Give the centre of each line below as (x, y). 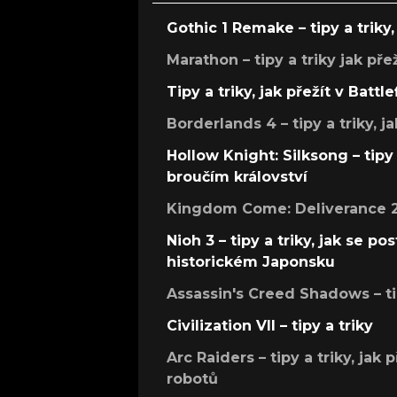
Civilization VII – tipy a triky (270, 325)
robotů (192, 378)
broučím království (237, 176)
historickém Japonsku (251, 261)
